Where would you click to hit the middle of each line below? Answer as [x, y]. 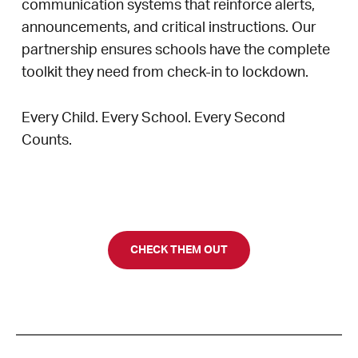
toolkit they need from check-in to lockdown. [165, 73]
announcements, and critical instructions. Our [169, 28]
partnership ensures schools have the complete [176, 51]
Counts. [47, 141]
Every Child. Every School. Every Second [153, 119]
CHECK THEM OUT [179, 250]
